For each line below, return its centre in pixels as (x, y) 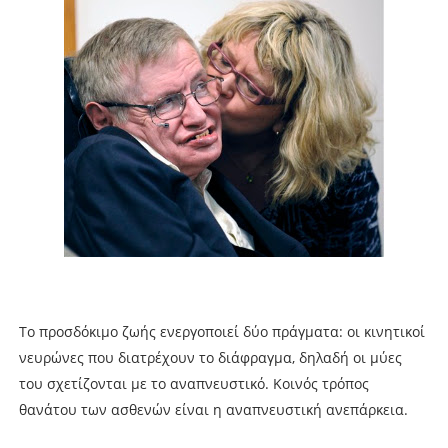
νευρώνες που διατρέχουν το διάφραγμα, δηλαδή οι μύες (210, 357)
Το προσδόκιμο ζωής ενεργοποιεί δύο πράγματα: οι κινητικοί (221, 331)
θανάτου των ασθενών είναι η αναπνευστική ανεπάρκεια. (213, 409)
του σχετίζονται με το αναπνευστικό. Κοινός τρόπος (193, 383)
